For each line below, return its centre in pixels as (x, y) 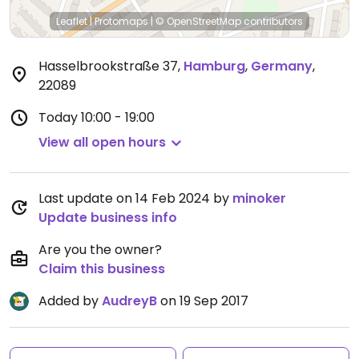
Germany (282, 66)
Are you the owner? (100, 250)
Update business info (108, 218)
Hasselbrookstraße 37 (108, 66)
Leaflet (72, 21)
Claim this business (102, 269)
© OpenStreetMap (198, 21)
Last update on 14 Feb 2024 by (135, 198)
